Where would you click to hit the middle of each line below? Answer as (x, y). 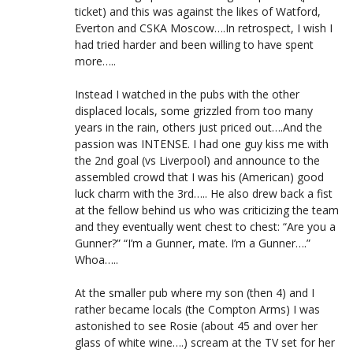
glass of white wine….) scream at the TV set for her (205, 342)
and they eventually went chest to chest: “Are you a (205, 226)
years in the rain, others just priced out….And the (199, 127)
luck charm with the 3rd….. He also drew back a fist (204, 193)
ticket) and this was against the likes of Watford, (198, 11)
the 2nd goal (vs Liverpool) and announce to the (197, 160)
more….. (95, 61)
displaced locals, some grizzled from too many (194, 110)
